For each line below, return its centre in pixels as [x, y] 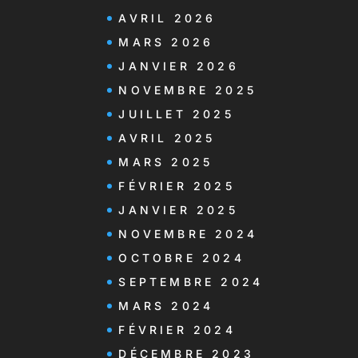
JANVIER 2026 [179, 66]
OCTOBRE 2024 [181, 257]
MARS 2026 [166, 42]
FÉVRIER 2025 [177, 185]
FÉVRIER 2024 [177, 329]
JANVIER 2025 [178, 209]
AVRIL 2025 [167, 137]
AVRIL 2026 [167, 18]
